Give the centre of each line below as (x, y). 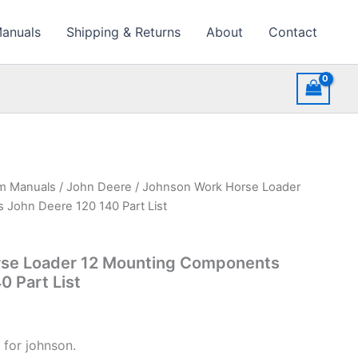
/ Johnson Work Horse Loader (216, 187)
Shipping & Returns (123, 32)
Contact (293, 32)
